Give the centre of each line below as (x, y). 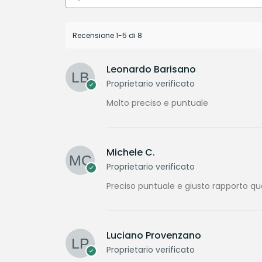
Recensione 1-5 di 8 (107, 35)
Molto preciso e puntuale (157, 103)
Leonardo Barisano (151, 70)
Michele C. (131, 153)
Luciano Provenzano (154, 236)
